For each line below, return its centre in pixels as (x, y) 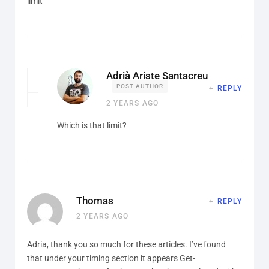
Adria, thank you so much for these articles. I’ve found (126, 244)
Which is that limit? (92, 125)
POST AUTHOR (140, 86)
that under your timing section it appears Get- (111, 258)
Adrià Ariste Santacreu (157, 75)
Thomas (95, 200)
